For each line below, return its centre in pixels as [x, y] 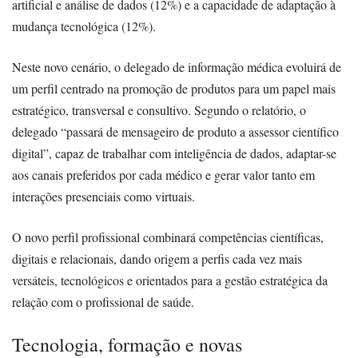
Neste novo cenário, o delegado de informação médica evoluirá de [177, 66]
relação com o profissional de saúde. [103, 301]
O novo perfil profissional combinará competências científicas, [168, 237]
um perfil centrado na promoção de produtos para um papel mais [174, 88]
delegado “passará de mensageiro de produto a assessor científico [175, 131]
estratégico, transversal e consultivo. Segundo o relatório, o [159, 109]
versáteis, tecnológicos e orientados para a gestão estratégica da [170, 280]
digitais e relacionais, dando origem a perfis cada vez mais [157, 258]
